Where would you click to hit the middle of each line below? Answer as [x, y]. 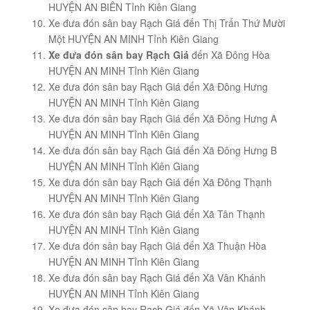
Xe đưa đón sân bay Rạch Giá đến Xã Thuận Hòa [157, 246]
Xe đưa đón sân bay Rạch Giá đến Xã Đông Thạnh [160, 182]
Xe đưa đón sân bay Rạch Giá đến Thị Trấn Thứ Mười [167, 23]
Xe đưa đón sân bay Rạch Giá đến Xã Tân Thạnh [157, 214]
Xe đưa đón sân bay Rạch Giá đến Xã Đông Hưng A [163, 119]
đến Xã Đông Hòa [229, 55]
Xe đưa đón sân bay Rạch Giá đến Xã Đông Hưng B [163, 151]
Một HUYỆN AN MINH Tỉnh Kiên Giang [134, 39]
